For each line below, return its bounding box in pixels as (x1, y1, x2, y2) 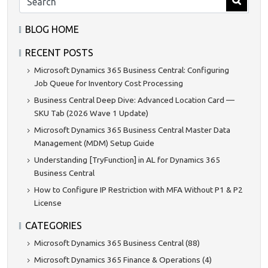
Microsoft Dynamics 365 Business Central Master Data (34, 124, 230, 135)
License (34, 197, 62, 208)
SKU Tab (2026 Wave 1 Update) (34, 108, 148, 118)
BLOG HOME (25, 23, 79, 35)
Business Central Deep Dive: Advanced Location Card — (34, 95, 234, 105)
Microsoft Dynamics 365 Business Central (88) (34, 237, 200, 248)
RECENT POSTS (25, 47, 93, 58)
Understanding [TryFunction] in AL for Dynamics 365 (34, 154, 220, 165)
